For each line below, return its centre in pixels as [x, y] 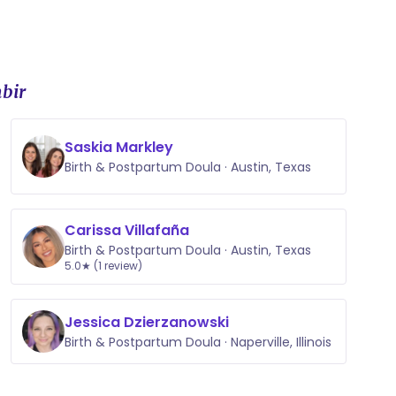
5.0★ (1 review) [103, 266]
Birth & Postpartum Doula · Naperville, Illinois [198, 342]
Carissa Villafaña [127, 230]
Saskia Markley [119, 147]
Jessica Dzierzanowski [147, 322]
